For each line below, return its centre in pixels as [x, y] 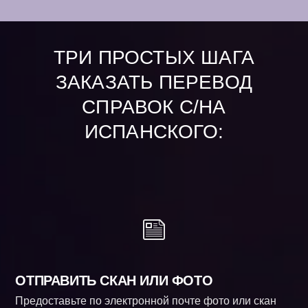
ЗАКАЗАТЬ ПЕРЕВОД [154, 82]
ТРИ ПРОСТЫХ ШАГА [154, 58]
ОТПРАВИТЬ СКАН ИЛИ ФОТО [114, 281]
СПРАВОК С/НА [154, 107]
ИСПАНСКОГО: [154, 132]
